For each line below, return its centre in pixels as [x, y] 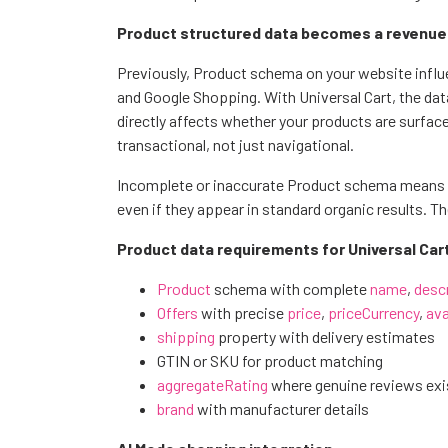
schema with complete [290, 288]
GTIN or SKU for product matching [270, 360]
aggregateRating [212, 384]
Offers [177, 312]
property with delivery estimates [325, 336]
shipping [186, 336]
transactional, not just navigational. [235, 144]
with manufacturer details [281, 408]
